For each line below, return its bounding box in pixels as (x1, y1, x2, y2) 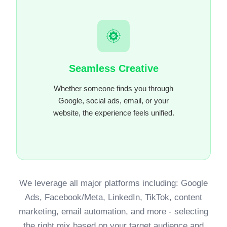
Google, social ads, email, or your (58, 96, 169, 105)
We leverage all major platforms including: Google (19, 178, 208, 188)
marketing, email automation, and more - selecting (19, 206, 208, 216)
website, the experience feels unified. (53, 108, 174, 118)
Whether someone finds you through (54, 84, 173, 93)
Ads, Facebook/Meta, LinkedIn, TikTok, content (25, 192, 202, 202)
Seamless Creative (68, 63, 159, 74)
